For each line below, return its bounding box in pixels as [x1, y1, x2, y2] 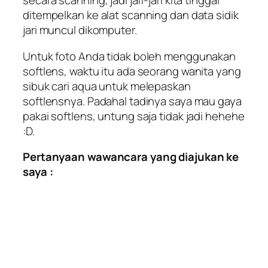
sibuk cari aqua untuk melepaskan [23, 78, 191, 94]
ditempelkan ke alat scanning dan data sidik [23, 7, 239, 23]
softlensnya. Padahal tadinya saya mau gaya [23, 93, 242, 109]
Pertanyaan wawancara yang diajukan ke [23, 149, 239, 165]
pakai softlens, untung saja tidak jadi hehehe [23, 108, 245, 124]
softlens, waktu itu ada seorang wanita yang [23, 63, 241, 79]
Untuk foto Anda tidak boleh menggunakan [23, 48, 236, 64]
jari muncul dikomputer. [23, 22, 137, 38]
